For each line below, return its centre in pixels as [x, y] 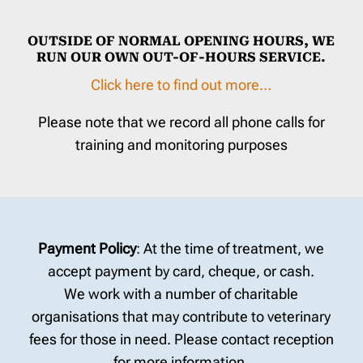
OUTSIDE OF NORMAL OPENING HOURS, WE [181, 41]
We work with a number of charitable [181, 293]
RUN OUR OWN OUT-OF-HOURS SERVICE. [181, 57]
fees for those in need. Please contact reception [181, 339]
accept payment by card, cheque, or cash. [181, 271]
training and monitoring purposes [181, 144]
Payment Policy [88, 248]
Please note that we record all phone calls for [181, 122]
